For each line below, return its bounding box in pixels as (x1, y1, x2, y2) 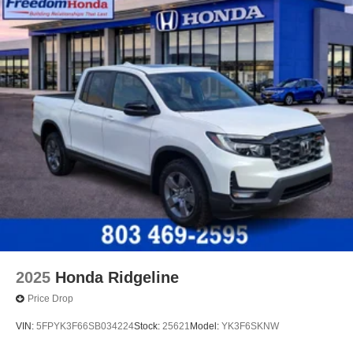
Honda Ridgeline (55, 268, 179, 286)
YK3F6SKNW (221, 321, 279, 333)
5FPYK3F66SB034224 (36, 321, 134, 333)
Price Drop (28, 293, 73, 305)
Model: (190, 321, 221, 333)
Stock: (134, 321, 162, 333)
